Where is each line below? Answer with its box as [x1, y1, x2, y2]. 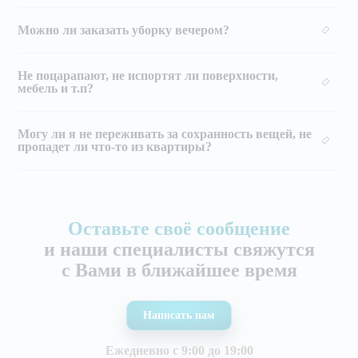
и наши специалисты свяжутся [43, 238, 315, 260]
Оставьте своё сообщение [68, 217, 290, 239]
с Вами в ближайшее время [61, 259, 297, 280]
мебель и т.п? [18, 81, 94, 95]
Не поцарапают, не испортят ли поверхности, [18, 68, 279, 82]
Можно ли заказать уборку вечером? [18, 22, 230, 37]
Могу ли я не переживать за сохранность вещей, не [18, 126, 312, 141]
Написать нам [143, 308, 215, 321]
